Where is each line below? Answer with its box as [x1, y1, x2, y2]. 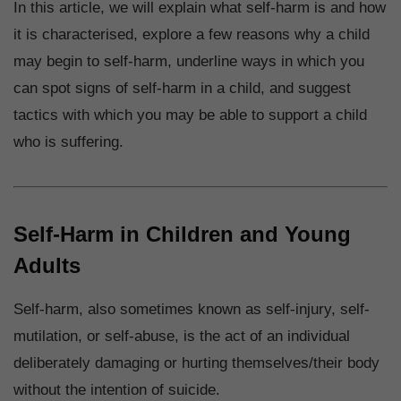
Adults [13, 253, 81, 278]
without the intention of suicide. [13, 381, 225, 399]
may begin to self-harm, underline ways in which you [13, 53, 364, 71]
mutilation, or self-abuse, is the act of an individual [13, 328, 350, 346]
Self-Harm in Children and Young [13, 222, 351, 247]
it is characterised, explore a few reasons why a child [13, 26, 370, 44]
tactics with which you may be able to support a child [13, 107, 367, 124]
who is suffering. [13, 133, 128, 151]
